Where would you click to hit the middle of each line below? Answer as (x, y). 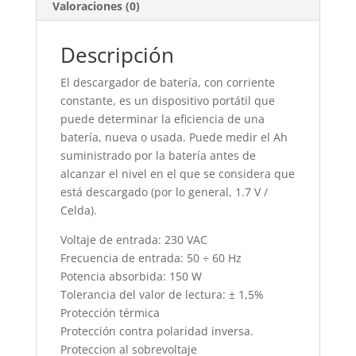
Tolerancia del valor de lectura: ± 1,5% (162, 294)
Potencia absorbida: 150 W (131, 276)
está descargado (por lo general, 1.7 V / (164, 192)
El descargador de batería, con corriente (167, 82)
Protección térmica (110, 312)
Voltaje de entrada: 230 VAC (133, 239)
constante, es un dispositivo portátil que (167, 100)
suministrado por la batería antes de (158, 155)
